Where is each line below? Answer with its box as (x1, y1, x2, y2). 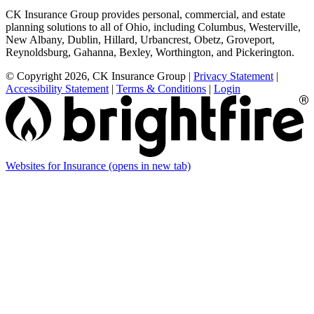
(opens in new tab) (109, 160, 191, 172)
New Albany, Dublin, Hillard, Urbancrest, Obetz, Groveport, (6, 33, 275, 46)
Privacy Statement (193, 69, 273, 82)
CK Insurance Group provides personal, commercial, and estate (6, 8, 285, 20)
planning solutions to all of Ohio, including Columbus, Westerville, (6, 20, 301, 33)
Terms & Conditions (116, 82, 206, 95)
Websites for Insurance (6, 160, 109, 172)
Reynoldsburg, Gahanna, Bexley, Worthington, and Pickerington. (6, 46, 294, 58)
